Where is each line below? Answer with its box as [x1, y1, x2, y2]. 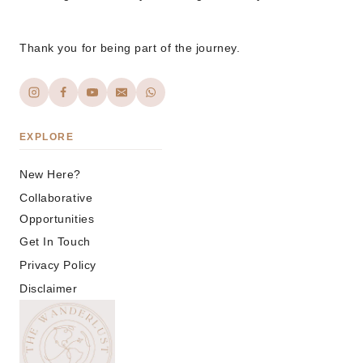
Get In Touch [19, 235, 91, 249]
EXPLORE [19, 131, 75, 143]
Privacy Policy [19, 258, 96, 272]
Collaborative [19, 190, 93, 204]
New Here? [19, 167, 82, 181]
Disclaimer [19, 281, 78, 295]
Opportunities [19, 211, 95, 225]
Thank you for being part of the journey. [19, 41, 241, 55]
